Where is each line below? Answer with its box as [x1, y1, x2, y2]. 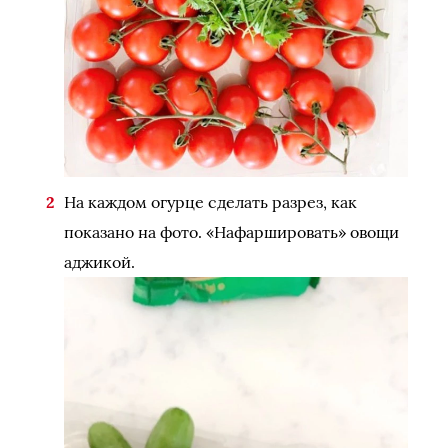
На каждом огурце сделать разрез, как [64, 192, 357, 213]
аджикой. [64, 252, 135, 273]
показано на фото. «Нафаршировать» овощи [64, 222, 399, 243]
